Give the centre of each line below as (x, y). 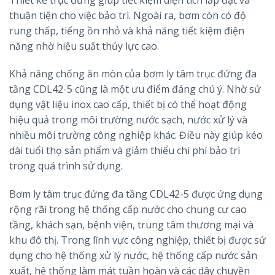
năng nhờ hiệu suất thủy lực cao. (84, 46)
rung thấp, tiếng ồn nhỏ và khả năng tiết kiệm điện (127, 30)
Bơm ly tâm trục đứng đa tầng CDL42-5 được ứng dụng (136, 194)
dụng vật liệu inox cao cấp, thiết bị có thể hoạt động (128, 105)
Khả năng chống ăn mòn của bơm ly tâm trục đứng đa (133, 74)
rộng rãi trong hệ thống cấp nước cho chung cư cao (128, 210)
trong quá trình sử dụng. (66, 166)
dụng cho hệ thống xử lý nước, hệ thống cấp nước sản (133, 256)
